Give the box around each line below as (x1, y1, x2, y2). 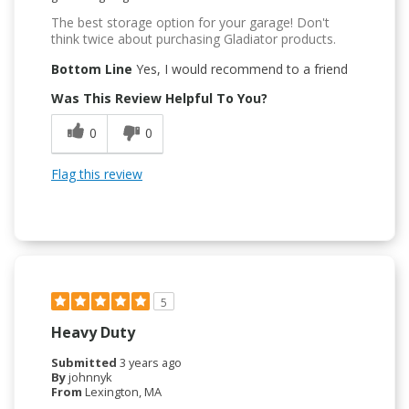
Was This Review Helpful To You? (51, 89, 267, 107)
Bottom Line (51, 59, 132, 78)
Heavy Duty (51, 321, 135, 342)
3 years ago (120, 353, 182, 371)
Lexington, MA (85, 383, 162, 400)
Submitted (51, 353, 120, 371)
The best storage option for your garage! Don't (51, 13, 330, 31)
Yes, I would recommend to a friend (132, 59, 348, 78)
